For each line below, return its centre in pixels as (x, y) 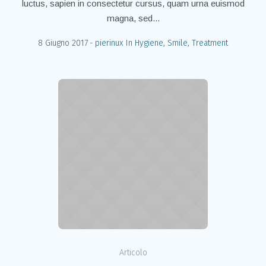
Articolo (133, 253)
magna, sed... (133, 18)
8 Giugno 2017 (63, 43)
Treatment (210, 43)
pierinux (109, 43)
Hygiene (149, 43)
